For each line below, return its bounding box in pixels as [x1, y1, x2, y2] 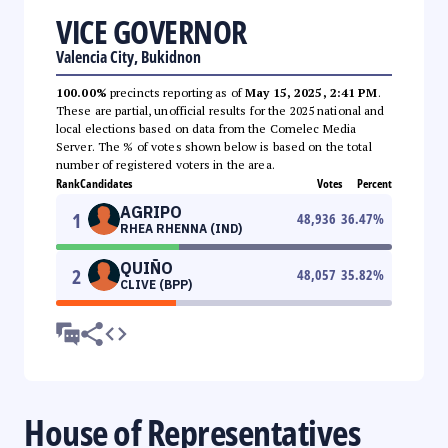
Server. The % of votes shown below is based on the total [56, 138, 372, 154]
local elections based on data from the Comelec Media [56, 120, 357, 136]
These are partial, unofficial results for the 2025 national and [56, 102, 385, 118]
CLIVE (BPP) [120, 276, 192, 292]
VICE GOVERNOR [56, 9, 247, 53]
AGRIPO [120, 201, 182, 222]
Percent [357, 174, 392, 192]
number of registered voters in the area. [56, 156, 275, 172]
